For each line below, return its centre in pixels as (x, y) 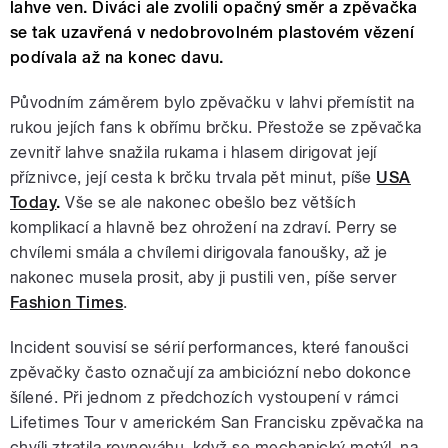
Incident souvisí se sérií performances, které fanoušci (209, 348)
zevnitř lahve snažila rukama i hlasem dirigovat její (193, 153)
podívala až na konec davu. (117, 58)
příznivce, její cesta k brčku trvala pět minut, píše (193, 178)
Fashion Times (67, 303)
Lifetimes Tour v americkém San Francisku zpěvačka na (217, 423)
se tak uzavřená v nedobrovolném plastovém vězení (212, 33)
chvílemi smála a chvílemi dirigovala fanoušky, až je (199, 253)
